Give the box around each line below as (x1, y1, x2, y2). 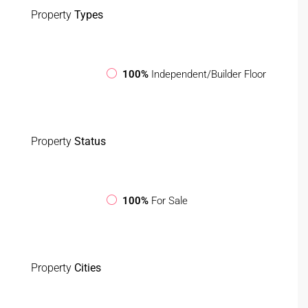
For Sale (151, 195, 188, 208)
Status (71, 134, 106, 148)
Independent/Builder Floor (151, 68, 266, 81)
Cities (71, 261, 101, 274)
